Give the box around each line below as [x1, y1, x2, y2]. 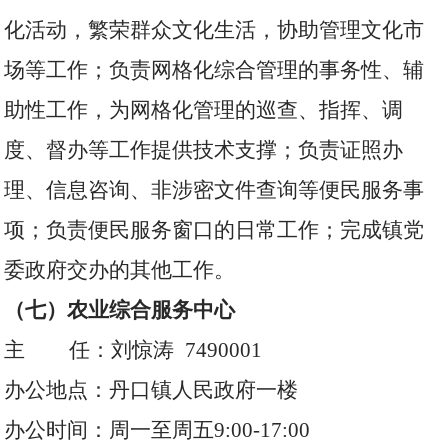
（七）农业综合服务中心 [4, 298, 236, 322]
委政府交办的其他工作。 [4, 258, 236, 282]
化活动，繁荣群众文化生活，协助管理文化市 [4, 18, 425, 42]
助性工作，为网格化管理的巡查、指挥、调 [4, 98, 404, 122]
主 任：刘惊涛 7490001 [4, 338, 263, 362]
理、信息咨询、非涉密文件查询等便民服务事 [4, 178, 425, 202]
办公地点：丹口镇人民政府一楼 [4, 378, 299, 402]
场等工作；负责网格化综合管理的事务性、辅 [4, 58, 425, 82]
